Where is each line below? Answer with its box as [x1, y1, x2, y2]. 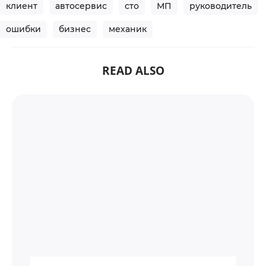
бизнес [59, 24, 91, 34]
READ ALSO [102, 63, 164, 78]
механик [109, 24, 147, 34]
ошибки [6, 24, 41, 34]
